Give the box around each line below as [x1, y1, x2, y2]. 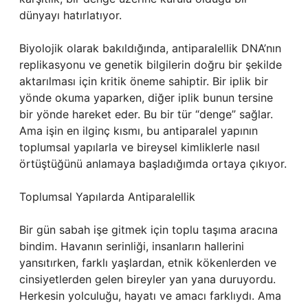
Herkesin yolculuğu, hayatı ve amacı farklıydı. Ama [19, 289, 281, 302]
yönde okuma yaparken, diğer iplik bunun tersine [19, 91, 273, 104]
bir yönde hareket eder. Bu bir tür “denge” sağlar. [19, 107, 273, 121]
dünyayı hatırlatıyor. [19, 8, 122, 22]
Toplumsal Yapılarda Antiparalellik [19, 190, 195, 203]
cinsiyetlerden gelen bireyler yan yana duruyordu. [19, 272, 276, 286]
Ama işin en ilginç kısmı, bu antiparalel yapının [19, 124, 258, 137]
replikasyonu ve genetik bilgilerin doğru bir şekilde [19, 58, 282, 71]
